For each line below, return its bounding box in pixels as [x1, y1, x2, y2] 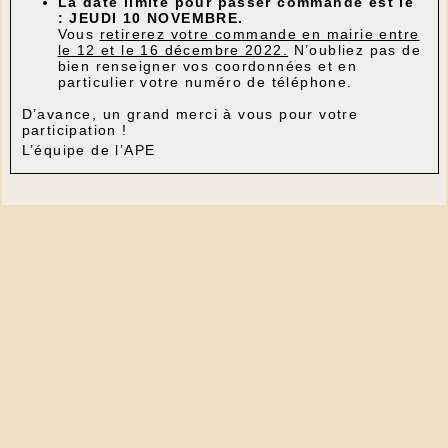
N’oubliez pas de [288, 42, 421, 59]
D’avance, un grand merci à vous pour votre [21, 106, 359, 123]
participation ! [21, 122, 128, 139]
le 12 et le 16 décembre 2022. [57, 42, 289, 59]
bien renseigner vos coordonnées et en [57, 58, 358, 75]
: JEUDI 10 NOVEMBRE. [57, 10, 244, 27]
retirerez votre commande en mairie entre [99, 26, 420, 43]
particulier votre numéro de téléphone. [57, 74, 353, 91]
